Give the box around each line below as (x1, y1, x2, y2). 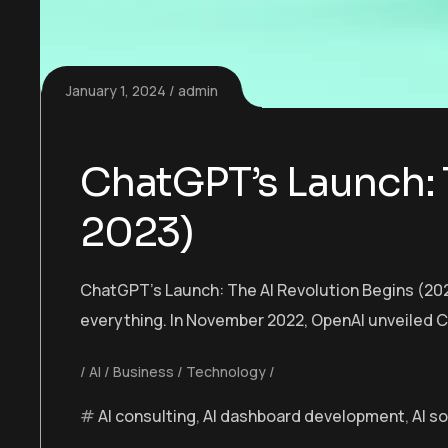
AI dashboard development (203, 404, 405, 427)
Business (113, 361, 174, 381)
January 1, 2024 (66, 80, 166, 100)
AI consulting (98, 404, 196, 427)
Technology (186, 361, 266, 381)
